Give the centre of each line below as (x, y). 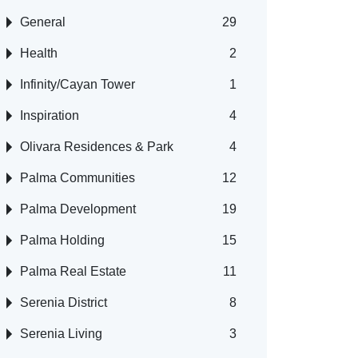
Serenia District (64, 302)
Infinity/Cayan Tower (78, 84)
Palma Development (78, 209)
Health (39, 53)
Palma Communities (78, 177)
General (43, 22)
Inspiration (50, 115)
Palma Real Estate (73, 271)
